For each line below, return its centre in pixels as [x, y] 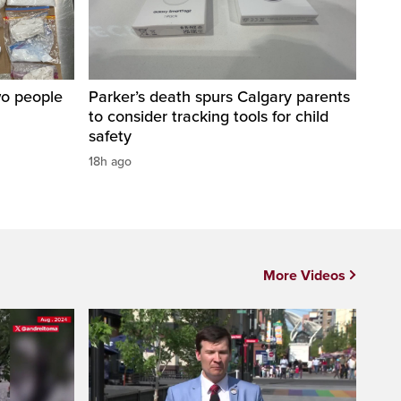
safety [110, 137]
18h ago [110, 162]
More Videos [304, 276]
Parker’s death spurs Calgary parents [219, 97]
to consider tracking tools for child [209, 117]
